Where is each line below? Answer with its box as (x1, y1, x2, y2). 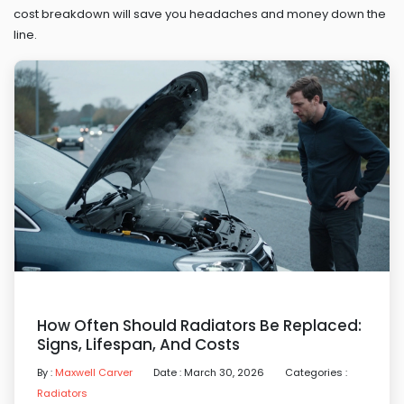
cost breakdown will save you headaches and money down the (14, 5, 386, 23)
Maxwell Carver (55, 365, 133, 380)
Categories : (285, 365, 347, 380)
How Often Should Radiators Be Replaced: (37, 315, 362, 336)
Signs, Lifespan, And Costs (37, 334, 240, 355)
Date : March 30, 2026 (153, 365, 267, 380)
